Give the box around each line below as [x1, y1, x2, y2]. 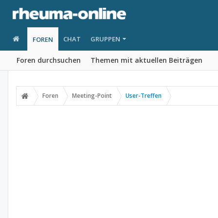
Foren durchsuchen [17, 55, 81, 65]
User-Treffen [126, 91, 162, 100]
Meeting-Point [72, 91, 112, 100]
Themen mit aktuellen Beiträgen [91, 55, 202, 65]
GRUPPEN [90, 35, 120, 43]
